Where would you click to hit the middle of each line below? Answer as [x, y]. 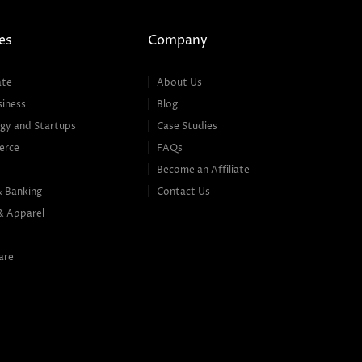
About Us [180, 82]
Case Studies [187, 126]
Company [178, 40]
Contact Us [184, 192]
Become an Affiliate [204, 170]
